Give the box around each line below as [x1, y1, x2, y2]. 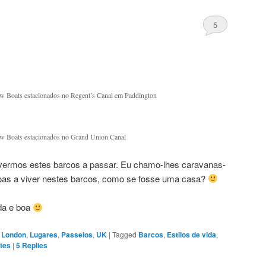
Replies [20, 239, 47, 251]
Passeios [61, 229, 93, 240]
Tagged [112, 229, 137, 239]
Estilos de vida [167, 229, 216, 240]
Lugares [30, 229, 58, 240]
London [1, 229, 26, 240]
